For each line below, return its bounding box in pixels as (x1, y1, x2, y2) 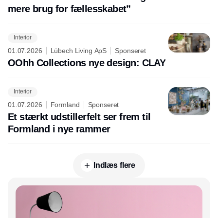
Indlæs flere (93, 161, 136, 169)
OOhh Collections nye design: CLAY (8, 57, 166, 68)
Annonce (95, 181, 123, 189)
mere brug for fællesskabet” (8, 3, 131, 14)
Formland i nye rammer (8, 123, 110, 134)
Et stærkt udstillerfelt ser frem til (8, 111, 151, 122)
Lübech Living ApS (50, 46, 107, 54)
